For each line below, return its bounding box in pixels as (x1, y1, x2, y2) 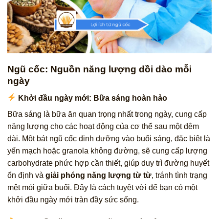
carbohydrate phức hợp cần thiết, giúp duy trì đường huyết (7, 158, 209, 167)
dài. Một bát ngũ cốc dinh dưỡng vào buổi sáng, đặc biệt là (7, 134, 210, 143)
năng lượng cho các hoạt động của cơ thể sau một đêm (7, 122, 199, 131)
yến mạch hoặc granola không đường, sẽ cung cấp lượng (7, 146, 207, 155)
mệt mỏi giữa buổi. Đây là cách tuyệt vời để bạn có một (7, 183, 197, 192)
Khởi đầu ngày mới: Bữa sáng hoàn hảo (16, 93, 168, 102)
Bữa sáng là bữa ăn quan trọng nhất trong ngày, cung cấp (7, 109, 207, 118)
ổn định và (7, 171, 45, 179)
